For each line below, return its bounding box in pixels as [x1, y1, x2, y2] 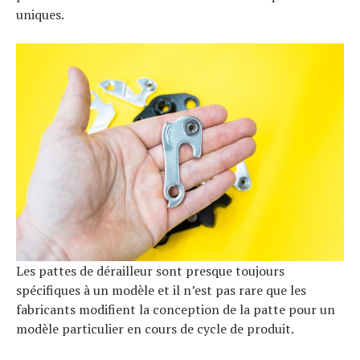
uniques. [16, 5, 64, 23]
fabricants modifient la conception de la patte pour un [16, 301, 335, 319]
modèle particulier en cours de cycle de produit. [16, 320, 294, 338]
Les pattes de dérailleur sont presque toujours [16, 262, 284, 280]
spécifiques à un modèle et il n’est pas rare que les [16, 281, 306, 300]
